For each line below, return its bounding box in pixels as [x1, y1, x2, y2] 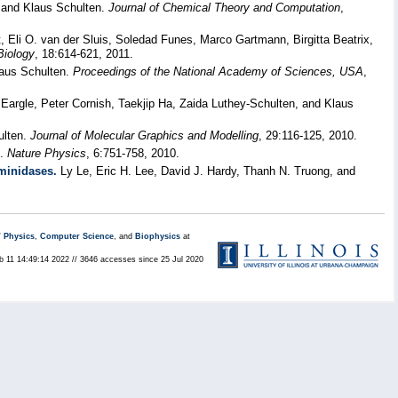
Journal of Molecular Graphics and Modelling [30, 129, 259, 142]
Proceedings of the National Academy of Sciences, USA [73, 65, 363, 78]
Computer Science [40, 232, 114, 241]
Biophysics [135, 232, 180, 241]
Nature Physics [7, 147, 86, 160]
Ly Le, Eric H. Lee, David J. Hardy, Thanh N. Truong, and [57, 164, 355, 178]
